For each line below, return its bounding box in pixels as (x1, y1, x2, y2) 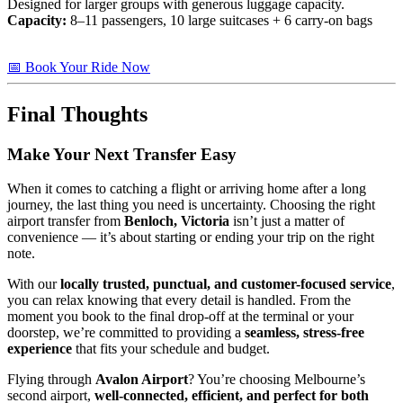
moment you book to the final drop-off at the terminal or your (7, 309, 354, 325)
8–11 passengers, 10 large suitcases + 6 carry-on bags (67, 12, 372, 28)
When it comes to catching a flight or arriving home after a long (7, 181, 366, 197)
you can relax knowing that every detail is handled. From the (7, 292, 351, 309)
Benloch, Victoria (124, 213, 229, 229)
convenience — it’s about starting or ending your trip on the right (7, 229, 374, 246)
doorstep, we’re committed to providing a (7, 325, 245, 341)
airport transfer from (7, 213, 124, 229)
